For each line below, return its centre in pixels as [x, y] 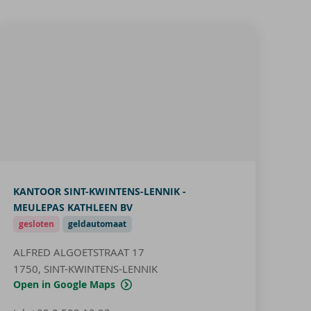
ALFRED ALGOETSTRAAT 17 [78, 252]
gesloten [36, 224]
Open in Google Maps [64, 284]
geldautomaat [97, 224]
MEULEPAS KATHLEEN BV [73, 207]
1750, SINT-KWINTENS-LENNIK [85, 268]
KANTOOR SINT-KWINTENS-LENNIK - [99, 191]
